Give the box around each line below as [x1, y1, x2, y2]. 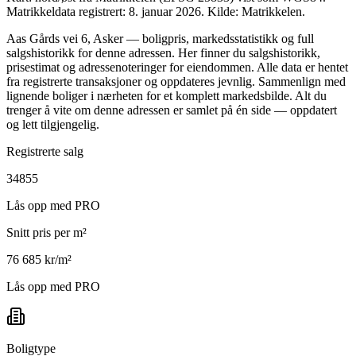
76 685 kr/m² [6, 252, 72, 266]
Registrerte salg [6, 144, 83, 158]
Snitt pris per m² [6, 225, 87, 239]
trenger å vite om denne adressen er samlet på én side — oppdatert [6, 103, 337, 117]
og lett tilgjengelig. [6, 117, 99, 131]
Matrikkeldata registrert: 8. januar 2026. [6, 4, 207, 18]
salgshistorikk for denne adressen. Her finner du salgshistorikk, [6, 45, 320, 60]
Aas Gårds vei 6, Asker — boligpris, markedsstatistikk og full [6, 31, 314, 45]
